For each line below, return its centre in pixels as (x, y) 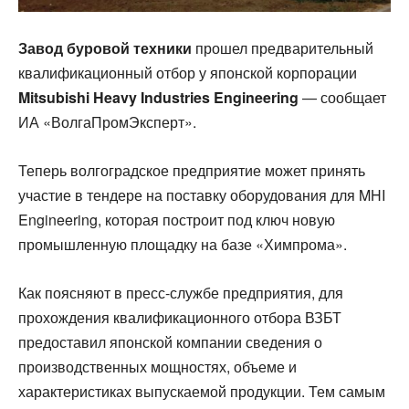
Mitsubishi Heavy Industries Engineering (158, 97)
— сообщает (342, 97)
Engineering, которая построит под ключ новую (177, 220)
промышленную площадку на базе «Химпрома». (183, 244)
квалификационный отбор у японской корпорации (188, 73)
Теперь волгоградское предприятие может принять (192, 170)
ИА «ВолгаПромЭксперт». (107, 122)
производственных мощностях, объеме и (157, 367)
